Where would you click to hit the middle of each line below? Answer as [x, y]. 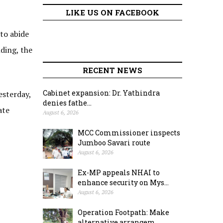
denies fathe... [67, 103]
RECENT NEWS [112, 70]
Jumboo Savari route [114, 143]
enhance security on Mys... [123, 182]
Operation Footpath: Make [123, 212]
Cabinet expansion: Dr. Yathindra [101, 93]
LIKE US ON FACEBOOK [112, 12]
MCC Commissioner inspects [129, 133]
